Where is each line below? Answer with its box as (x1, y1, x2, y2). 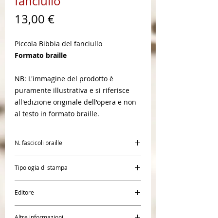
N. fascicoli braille (15, 139, 62, 146)
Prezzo (54, 11, 90, 26)
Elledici (15, 206, 38, 215)
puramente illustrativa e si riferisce (15, 86, 129, 95)
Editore (15, 188, 34, 196)
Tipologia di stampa (15, 163, 68, 171)
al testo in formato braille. (15, 109, 99, 118)
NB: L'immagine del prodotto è (15, 74, 113, 83)
